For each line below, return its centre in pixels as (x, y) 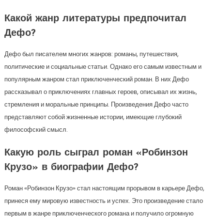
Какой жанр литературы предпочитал (95, 19)
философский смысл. (36, 130)
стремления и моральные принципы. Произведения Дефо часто (96, 105)
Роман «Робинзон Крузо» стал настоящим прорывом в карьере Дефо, (104, 188)
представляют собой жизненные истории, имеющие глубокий (93, 117)
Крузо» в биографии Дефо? (71, 168)
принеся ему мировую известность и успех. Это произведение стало (103, 201)
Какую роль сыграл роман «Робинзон (96, 153)
